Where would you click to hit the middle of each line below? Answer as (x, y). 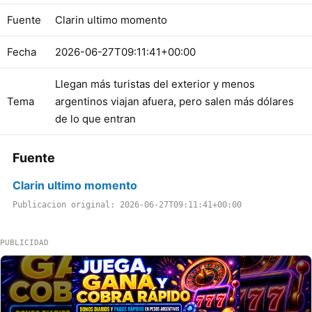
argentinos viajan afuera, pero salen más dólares (174, 101)
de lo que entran (95, 118)
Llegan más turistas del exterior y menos (155, 84)
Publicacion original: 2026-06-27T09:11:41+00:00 (127, 204)
